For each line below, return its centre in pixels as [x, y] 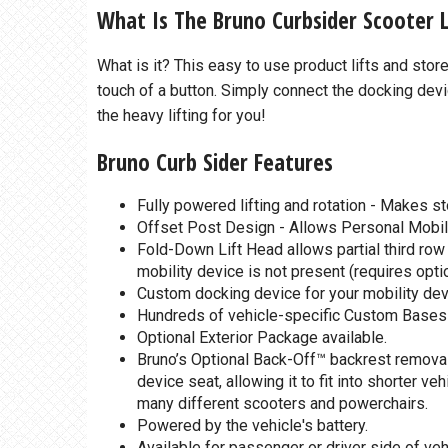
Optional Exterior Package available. [262, 338]
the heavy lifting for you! [181, 116]
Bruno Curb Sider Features [215, 162]
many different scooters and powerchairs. [282, 404]
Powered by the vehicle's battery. [252, 426]
